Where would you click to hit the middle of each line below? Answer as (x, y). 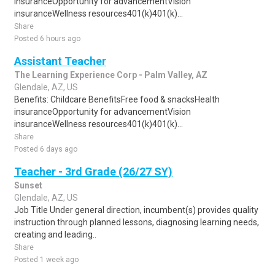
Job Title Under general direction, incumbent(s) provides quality (136, 210)
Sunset (28, 185)
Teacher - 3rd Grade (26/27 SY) (93, 172)
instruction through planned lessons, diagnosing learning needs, (137, 222)
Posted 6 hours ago (47, 39)
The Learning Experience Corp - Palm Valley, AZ (111, 75)
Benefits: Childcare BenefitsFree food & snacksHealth (117, 99)
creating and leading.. (55, 234)
